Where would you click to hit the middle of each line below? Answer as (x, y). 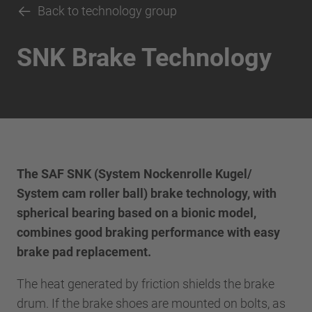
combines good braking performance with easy (148, 232)
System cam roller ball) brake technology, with (147, 193)
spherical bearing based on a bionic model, (136, 212)
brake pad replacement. (84, 251)
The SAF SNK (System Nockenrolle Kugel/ (136, 173)
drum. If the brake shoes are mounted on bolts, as (151, 303)
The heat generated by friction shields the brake (146, 283)
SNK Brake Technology (144, 58)
